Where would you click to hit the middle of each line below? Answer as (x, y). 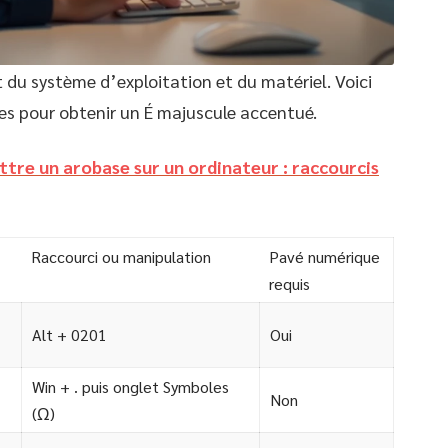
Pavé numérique (324, 257)
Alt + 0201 (69, 335)
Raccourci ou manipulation (121, 257)
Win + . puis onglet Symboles (130, 387)
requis (289, 284)
